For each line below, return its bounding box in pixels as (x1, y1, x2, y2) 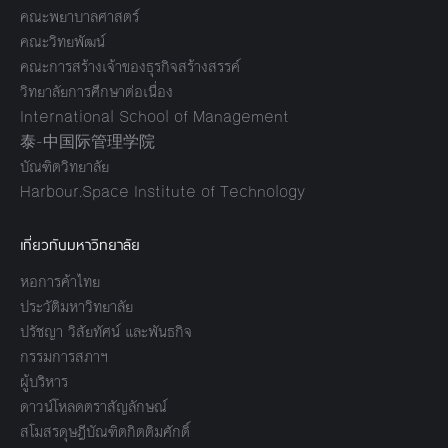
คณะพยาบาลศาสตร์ (20, 5, 139, 28)
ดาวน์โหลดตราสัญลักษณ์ (20, 395, 167, 418)
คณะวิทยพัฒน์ (20, 30, 105, 53)
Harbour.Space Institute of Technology (20, 180, 305, 203)
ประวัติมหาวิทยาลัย (20, 295, 133, 318)
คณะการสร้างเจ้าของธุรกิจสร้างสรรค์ (20, 55, 240, 78)
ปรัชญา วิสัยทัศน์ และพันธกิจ (20, 320, 192, 343)
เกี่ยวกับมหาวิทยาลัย (20, 234, 140, 254)
